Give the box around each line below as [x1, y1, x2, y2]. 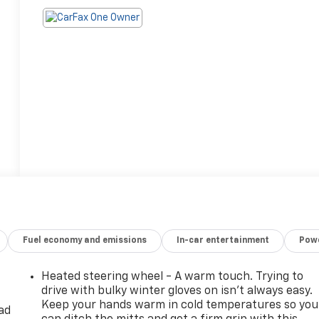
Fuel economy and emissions [23, 236, 147, 245]
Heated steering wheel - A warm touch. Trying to [41, 271, 304, 283]
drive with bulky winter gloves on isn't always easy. [41, 285, 313, 297]
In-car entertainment [177, 236, 270, 245]
